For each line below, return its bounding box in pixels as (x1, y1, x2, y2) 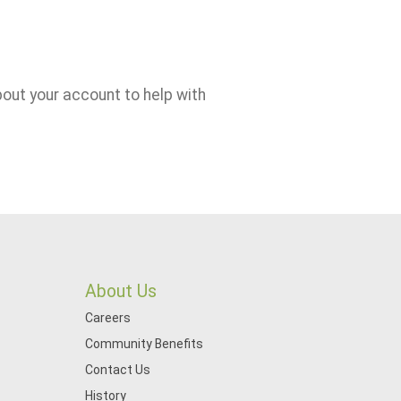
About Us (84, 281, 157, 302)
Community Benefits (84, 337, 203, 351)
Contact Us (84, 363, 150, 377)
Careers (84, 311, 131, 325)
